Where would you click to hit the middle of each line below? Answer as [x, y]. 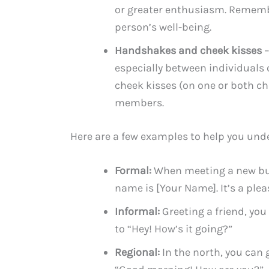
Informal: [137, 212]
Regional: [137, 252]
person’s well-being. [163, 27]
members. [139, 102]
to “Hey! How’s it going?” [174, 229]
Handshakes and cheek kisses [188, 50]
